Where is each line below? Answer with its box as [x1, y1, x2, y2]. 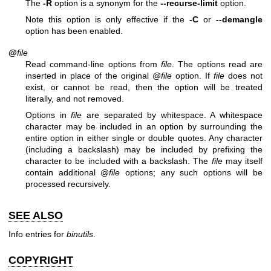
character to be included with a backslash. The [25, 156, 212, 166]
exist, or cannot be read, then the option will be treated [25, 82, 263, 93]
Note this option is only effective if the [25, 15, 189, 25]
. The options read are [172, 59, 263, 70]
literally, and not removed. [25, 94, 124, 104]
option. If [172, 71, 214, 81]
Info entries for [8, 229, 67, 240]
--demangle [216, 15, 263, 25]
